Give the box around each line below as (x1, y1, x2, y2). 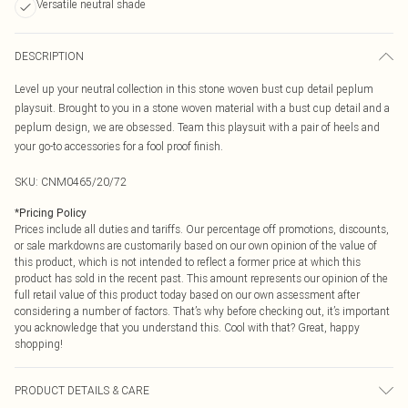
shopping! (15, 337, 63, 351)
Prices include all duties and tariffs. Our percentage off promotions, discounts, (15, 222, 389, 236)
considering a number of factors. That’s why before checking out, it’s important (15, 304, 390, 318)
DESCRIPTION (15, 49, 84, 63)
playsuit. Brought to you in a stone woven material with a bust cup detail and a (15, 101, 390, 115)
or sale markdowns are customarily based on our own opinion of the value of (15, 239, 377, 252)
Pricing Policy (19, 207, 87, 219)
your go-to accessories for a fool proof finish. (15, 139, 223, 153)
